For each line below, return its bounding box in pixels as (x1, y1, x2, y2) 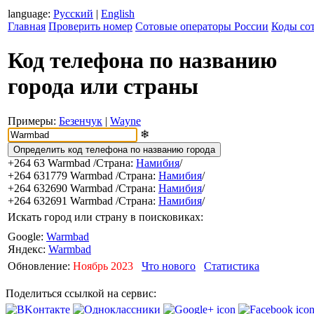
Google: (8, 230, 46, 243)
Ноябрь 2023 (73, 259, 133, 272)
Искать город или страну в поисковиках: (8, 210, 203, 223)
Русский (53, 8, 93, 20)
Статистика (204, 259, 259, 272)
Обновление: (8, 259, 73, 272)
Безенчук (59, 114, 102, 127)
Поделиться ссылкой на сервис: (6, 287, 156, 299)
